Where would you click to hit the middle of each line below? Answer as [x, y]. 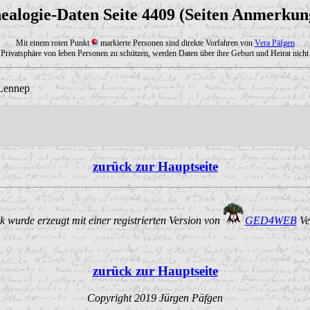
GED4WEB [271, 221]
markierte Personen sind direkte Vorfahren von [176, 43]
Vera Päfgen [274, 43]
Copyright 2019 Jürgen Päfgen [155, 298]
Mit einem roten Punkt [53, 43]
